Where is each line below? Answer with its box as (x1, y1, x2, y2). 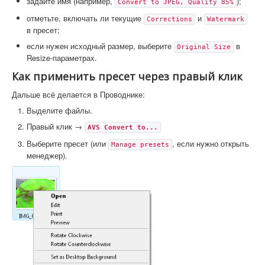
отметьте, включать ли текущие (27, 12, 144, 24)
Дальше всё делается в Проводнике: (12, 89, 145, 101)
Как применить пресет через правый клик (12, 69, 243, 84)
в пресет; (27, 24, 60, 36)
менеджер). (27, 150, 67, 161)
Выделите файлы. (27, 105, 92, 117)
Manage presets (111, 141, 169, 149)
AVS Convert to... (88, 124, 158, 132)
